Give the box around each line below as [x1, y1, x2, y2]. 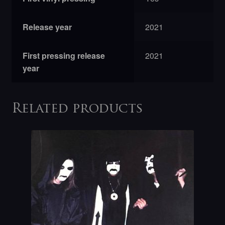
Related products [11, 103, 143, 116]
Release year [23, 21, 72, 33]
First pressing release [23, 49, 105, 61]
